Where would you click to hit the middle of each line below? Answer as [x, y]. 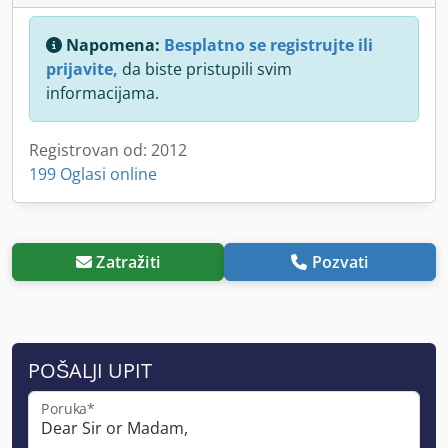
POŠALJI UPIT [90, 370]
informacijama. [102, 92]
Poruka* [68, 408]
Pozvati [340, 261]
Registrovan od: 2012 [108, 149]
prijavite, [82, 68]
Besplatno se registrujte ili [268, 44]
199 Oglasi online [93, 173]
